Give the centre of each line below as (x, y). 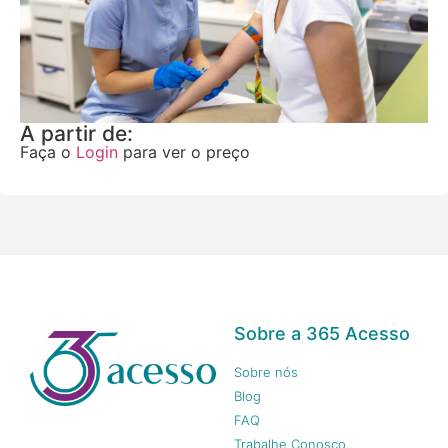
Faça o (48, 151)
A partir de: (76, 133)
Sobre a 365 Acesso (322, 334)
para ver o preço (184, 151)
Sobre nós (266, 372)
